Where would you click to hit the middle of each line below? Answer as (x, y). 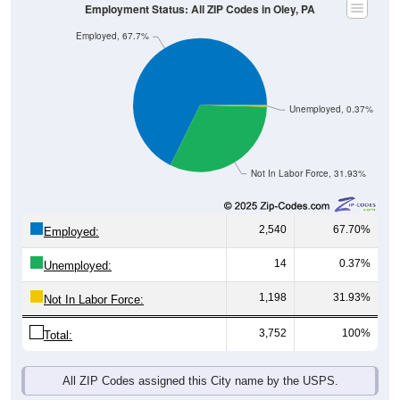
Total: (58, 336)
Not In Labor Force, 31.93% (308, 173)
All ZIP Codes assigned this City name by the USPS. (200, 381)
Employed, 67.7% (112, 36)
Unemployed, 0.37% (331, 109)
